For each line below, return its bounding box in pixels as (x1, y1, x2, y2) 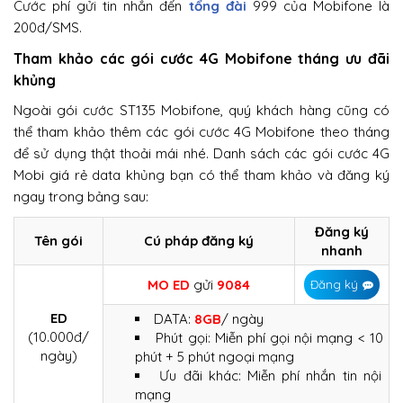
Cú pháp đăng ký (144, 231, 254, 249)
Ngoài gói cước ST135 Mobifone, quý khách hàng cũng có (13, 101, 390, 119)
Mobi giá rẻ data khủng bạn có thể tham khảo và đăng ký (13, 166, 390, 184)
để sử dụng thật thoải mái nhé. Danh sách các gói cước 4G (13, 144, 390, 162)
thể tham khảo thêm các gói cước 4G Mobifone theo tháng (13, 122, 390, 140)
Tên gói (34, 231, 83, 249)
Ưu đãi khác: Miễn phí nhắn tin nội (159, 366, 381, 384)
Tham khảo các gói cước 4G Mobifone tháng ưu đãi (13, 49, 390, 67)
